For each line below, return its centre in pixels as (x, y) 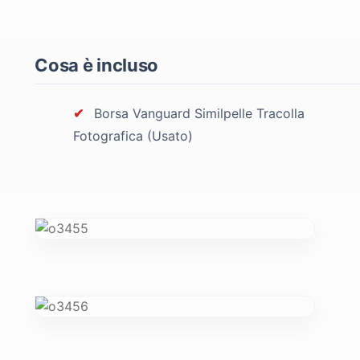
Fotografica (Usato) (133, 135)
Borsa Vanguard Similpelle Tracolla (198, 113)
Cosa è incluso (97, 65)
